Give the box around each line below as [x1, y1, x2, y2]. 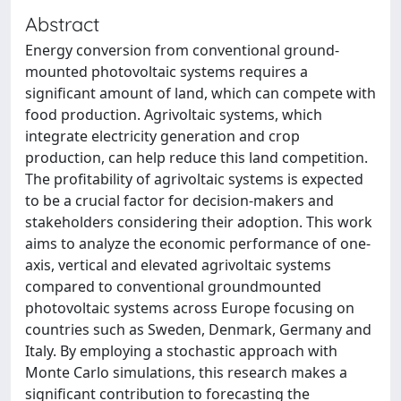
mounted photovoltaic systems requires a [25, 62, 308, 81]
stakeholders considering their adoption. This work [25, 212, 372, 232]
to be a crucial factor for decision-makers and [25, 191, 334, 210]
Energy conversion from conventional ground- [25, 40, 339, 60]
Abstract [25, 12, 99, 36]
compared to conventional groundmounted [25, 277, 321, 296]
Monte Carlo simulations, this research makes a [25, 363, 347, 382]
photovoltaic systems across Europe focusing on [25, 298, 354, 318]
